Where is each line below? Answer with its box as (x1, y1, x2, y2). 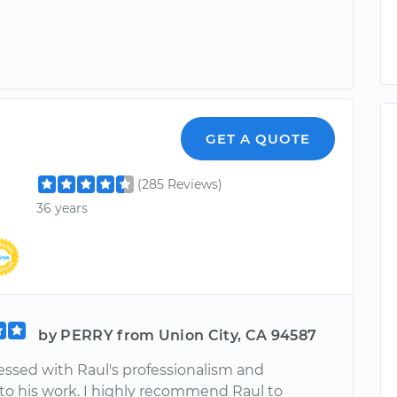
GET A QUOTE (206, 130, 311, 147)
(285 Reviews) (137, 176, 223, 192)
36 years (36, 200, 89, 217)
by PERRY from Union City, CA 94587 (38, 326, 317, 344)
